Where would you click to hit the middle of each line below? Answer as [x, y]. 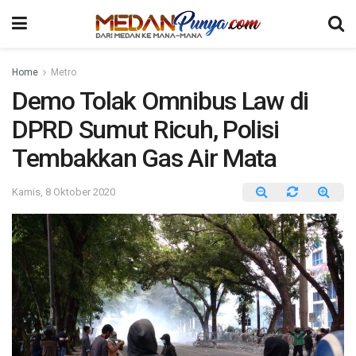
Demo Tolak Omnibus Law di [160, 101]
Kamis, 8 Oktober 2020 [64, 192]
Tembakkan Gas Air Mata [144, 158]
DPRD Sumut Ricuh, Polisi [145, 130]
